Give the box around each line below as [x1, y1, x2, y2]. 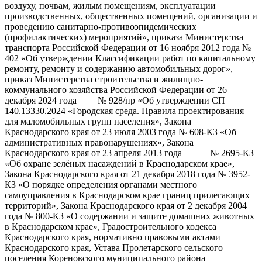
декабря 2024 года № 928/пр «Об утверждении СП [5, 95, 225, 105]
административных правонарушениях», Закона [5, 137, 194, 147]
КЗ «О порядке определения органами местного [5, 179, 197, 189]
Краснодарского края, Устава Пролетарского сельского [5, 242, 223, 253]
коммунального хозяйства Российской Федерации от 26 [5, 84, 227, 95]
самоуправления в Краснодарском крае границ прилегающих [5, 189, 250, 200]
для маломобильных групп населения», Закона [5, 116, 191, 126]
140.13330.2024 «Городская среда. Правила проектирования [5, 105, 244, 116]
